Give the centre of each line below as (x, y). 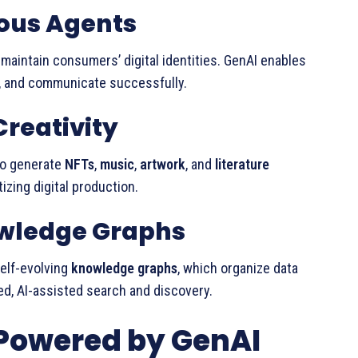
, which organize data (238, 268)
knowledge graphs (124, 268)
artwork (163, 164)
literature (242, 164)
